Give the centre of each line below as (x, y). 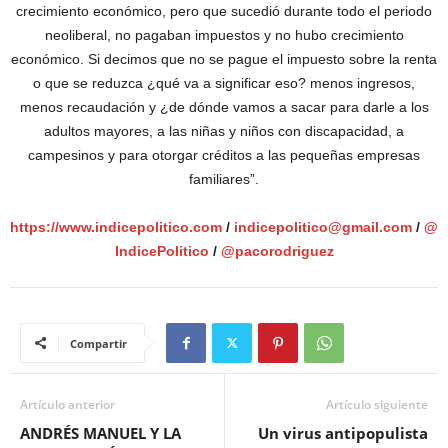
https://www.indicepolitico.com (116, 227)
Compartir (98, 344)
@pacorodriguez (277, 251)
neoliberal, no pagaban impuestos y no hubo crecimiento (224, 35)
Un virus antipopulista (343, 433)
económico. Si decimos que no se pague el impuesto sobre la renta (224, 59)
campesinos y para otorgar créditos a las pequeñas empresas (224, 155)
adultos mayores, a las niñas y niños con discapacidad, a (224, 131)
